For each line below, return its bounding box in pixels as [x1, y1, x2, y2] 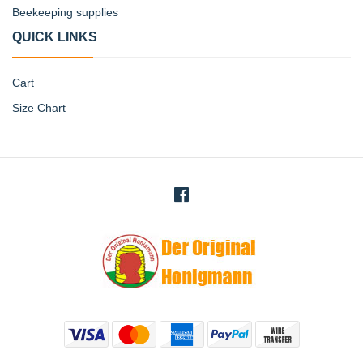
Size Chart [12, 101, 66, 115]
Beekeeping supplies [12, 6, 118, 19]
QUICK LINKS [12, 30, 97, 45]
